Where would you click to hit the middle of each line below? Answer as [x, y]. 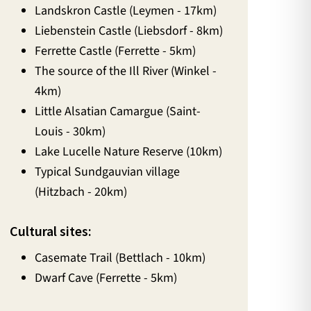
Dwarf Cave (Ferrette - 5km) [106, 278]
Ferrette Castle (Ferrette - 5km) [116, 51]
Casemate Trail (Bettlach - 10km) [120, 258]
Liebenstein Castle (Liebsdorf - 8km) [129, 31]
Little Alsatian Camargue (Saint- [118, 112]
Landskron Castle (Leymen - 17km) [126, 11]
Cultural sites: [51, 231]
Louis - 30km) [70, 132]
